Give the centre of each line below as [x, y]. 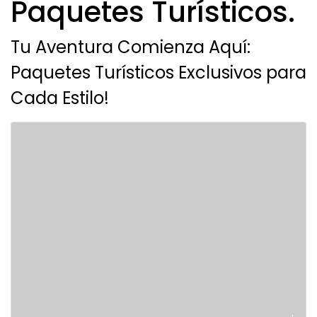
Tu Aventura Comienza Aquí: [131, 47]
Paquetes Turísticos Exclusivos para [158, 73]
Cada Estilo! [60, 98]
